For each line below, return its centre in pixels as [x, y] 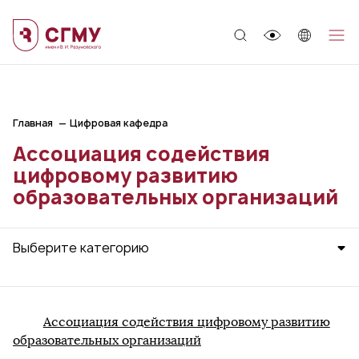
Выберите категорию [81, 248]
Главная [33, 123]
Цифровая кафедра [119, 123]
